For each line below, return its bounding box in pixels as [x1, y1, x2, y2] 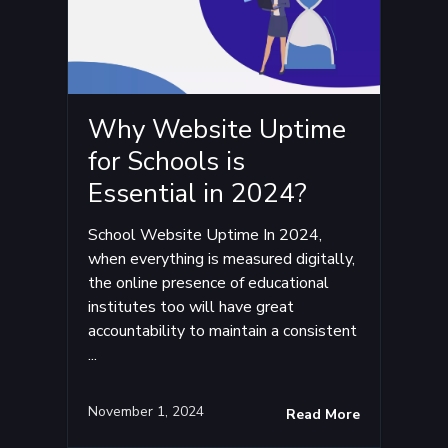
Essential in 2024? [88, 175, 308, 211]
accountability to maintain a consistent [88, 319, 358, 342]
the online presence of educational [88, 271, 330, 294]
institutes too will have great [88, 295, 295, 318]
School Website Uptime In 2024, [88, 223, 323, 246]
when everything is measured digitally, [88, 247, 356, 270]
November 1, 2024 [88, 401, 205, 421]
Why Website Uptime [88, 111, 347, 147]
